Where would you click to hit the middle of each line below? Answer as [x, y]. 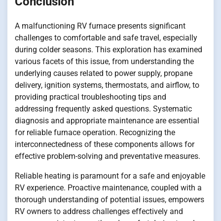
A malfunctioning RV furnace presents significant [100, 26]
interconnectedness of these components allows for [105, 144]
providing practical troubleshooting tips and [91, 97]
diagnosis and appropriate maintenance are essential [107, 120]
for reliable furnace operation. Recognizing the [95, 132]
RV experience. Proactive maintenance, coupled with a [108, 187]
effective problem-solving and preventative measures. [108, 156]
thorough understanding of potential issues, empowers [110, 199]
